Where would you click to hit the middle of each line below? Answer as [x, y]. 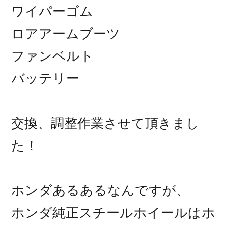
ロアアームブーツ [66, 34]
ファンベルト [53, 56]
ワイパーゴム [52, 11]
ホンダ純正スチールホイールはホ [113, 213]
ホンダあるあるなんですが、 [101, 191]
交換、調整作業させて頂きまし [106, 123]
